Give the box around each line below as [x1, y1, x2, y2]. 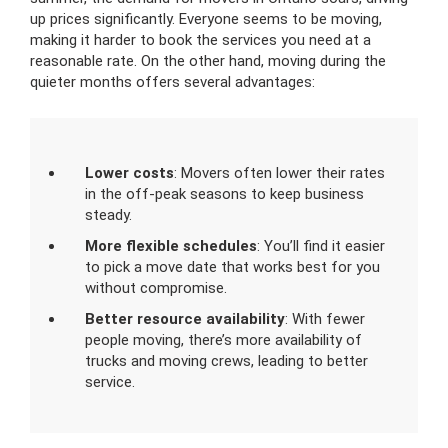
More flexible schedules [85, 237, 257, 256]
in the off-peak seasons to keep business [85, 185, 364, 204]
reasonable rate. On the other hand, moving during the [30, 52, 386, 71]
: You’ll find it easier [257, 237, 385, 256]
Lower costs [85, 164, 174, 183]
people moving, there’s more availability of [85, 331, 362, 350]
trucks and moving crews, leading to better [85, 352, 368, 371]
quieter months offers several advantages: [30, 73, 315, 92]
